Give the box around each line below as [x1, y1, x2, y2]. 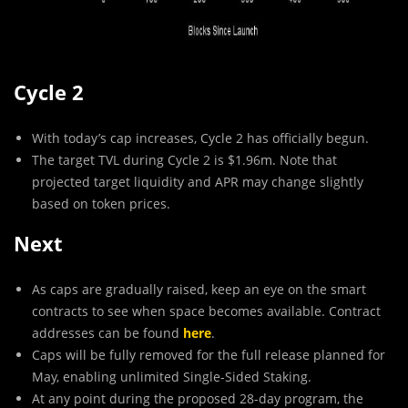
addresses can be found [32, 323, 183, 342]
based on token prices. [32, 194, 170, 212]
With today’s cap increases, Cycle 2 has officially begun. [32, 128, 369, 147]
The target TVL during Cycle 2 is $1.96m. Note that [32, 150, 337, 168]
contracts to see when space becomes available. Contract [32, 301, 381, 320]
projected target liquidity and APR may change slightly [32, 172, 363, 190]
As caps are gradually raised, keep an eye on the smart [32, 280, 366, 298]
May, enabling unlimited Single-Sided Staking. [32, 367, 311, 385]
